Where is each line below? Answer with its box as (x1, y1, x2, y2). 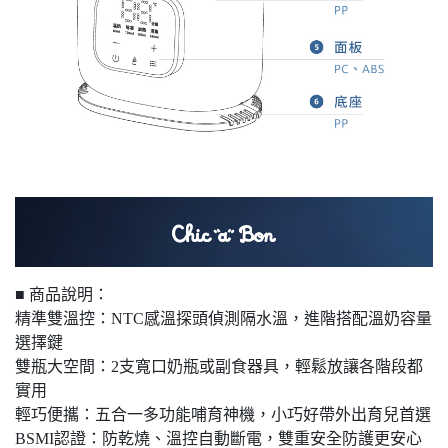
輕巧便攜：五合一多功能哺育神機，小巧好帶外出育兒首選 (15, 406, 431, 424)
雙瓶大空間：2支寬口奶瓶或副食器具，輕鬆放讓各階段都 (15, 358, 423, 376)
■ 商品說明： (15, 286, 109, 304)
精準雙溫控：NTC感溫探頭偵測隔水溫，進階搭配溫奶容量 (15, 310, 432, 328)
